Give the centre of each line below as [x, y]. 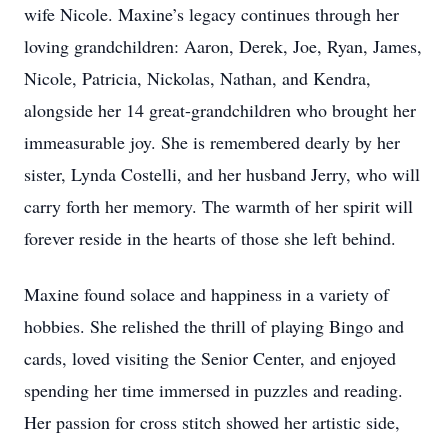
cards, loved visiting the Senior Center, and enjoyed [210, 358]
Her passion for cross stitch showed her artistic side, [212, 422]
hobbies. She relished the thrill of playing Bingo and [214, 326]
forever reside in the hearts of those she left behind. [210, 238]
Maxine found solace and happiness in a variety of [206, 294]
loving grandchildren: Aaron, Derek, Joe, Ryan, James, [223, 46]
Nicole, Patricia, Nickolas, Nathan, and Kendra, [197, 78]
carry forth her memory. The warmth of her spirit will [218, 206]
